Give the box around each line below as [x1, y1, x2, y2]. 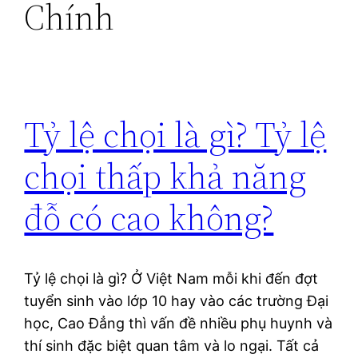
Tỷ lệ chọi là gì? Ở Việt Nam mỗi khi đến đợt [24, 270, 319, 288]
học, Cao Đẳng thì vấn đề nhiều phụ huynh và [24, 315, 333, 332]
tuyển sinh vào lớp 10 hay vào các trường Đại [24, 292, 329, 310]
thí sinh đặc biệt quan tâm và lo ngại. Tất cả [24, 337, 320, 355]
